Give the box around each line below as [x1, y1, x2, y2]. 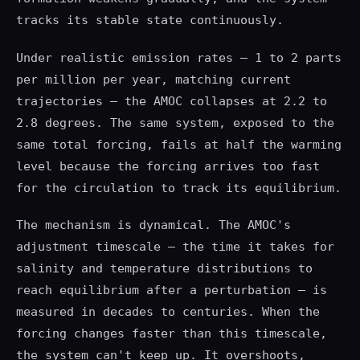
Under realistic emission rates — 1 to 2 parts [16, 50, 342, 65]
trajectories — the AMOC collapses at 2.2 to [16, 93, 327, 108]
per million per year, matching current [16, 72, 291, 87]
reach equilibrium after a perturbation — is [16, 282, 327, 297]
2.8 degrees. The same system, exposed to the [16, 115, 334, 130]
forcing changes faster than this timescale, [16, 325, 327, 341]
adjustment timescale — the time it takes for [16, 239, 334, 254]
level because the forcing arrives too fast [16, 158, 320, 174]
